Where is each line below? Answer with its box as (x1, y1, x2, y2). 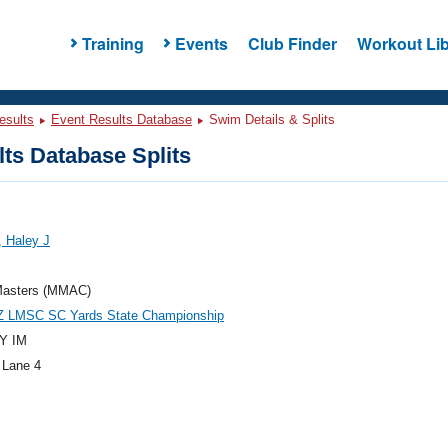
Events (174, 31, 228, 55)
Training (81, 31, 144, 55)
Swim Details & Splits (205, 112, 335, 127)
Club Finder (247, 31, 337, 55)
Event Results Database (51, 112, 192, 127)
